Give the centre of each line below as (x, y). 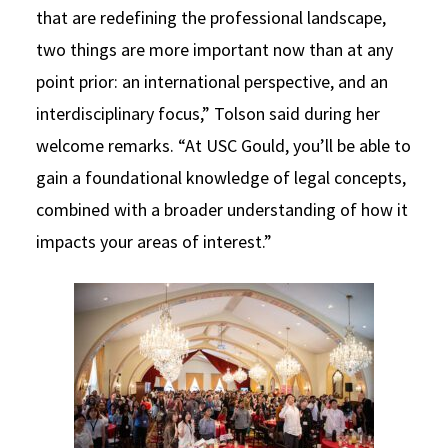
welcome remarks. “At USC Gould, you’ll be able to (223, 145)
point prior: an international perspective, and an (212, 81)
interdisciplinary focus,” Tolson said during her (208, 113)
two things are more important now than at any (214, 49)
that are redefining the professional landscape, (211, 17)
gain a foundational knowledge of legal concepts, (221, 177)
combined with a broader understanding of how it (222, 209)
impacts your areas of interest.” (154, 241)
